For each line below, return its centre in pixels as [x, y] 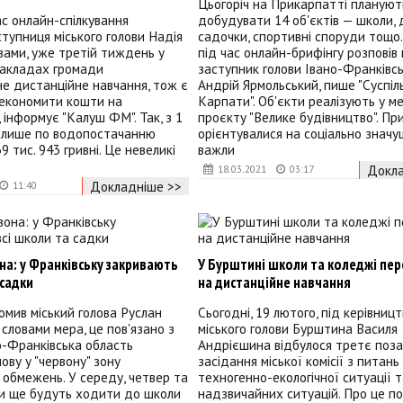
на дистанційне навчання [274, 282]
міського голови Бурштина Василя [297, 328]
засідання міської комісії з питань [298, 360]
